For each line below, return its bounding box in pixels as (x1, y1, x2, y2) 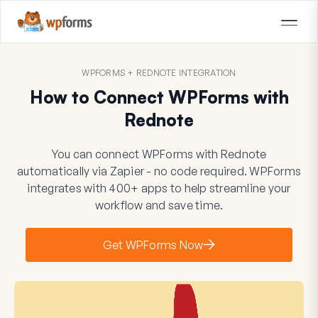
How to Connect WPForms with (29, 86, 289, 108)
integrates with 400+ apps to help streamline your (27, 180, 291, 195)
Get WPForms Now (102, 237, 204, 252)
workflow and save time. (94, 197, 224, 212)
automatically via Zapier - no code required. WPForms (17, 163, 301, 178)
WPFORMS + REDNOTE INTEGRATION (82, 67, 236, 78)
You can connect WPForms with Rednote (51, 146, 267, 161)
